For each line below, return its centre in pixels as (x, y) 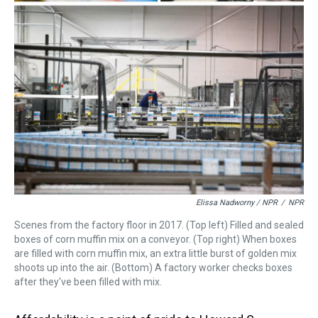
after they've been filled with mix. (88, 281)
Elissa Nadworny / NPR (237, 202)
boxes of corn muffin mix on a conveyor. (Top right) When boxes (155, 239)
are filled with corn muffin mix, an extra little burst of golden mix (155, 253)
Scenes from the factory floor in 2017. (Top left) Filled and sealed (159, 225)
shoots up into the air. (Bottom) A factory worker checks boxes (153, 267)
